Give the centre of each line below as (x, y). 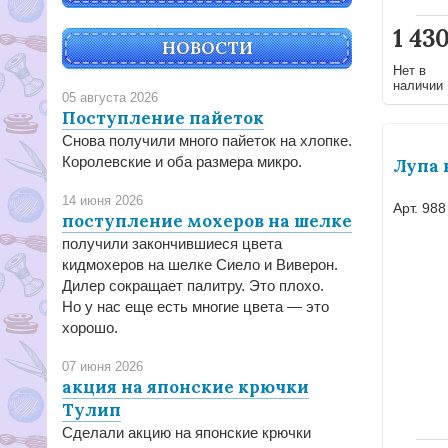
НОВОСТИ (207, 48)
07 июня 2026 (102, 366)
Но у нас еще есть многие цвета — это (195, 306)
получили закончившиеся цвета (172, 243)
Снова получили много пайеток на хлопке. (207, 140)
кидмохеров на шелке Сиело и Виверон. (200, 264)
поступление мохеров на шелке (207, 221)
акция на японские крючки (185, 387)
